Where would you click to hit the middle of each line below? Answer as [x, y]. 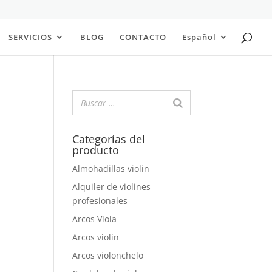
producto [96, 150]
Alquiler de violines [112, 187]
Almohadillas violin [111, 168]
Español [199, 37]
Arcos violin [96, 237]
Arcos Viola [95, 219]
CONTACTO [143, 37]
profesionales [100, 201]
